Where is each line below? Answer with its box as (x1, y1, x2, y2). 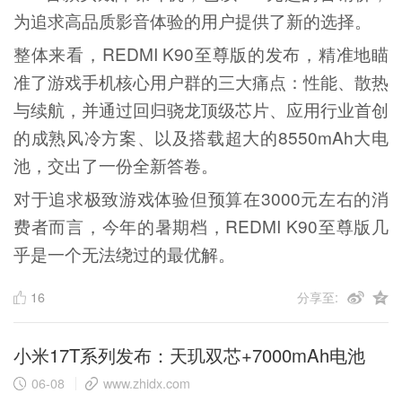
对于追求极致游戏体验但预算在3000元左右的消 (13, 185, 389, 210)
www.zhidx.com (103, 374, 191, 393)
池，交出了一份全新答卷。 (13, 152, 218, 177)
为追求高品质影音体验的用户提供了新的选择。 (13, 8, 371, 32)
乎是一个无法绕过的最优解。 (13, 240, 235, 266)
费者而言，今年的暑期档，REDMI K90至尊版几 (13, 213, 389, 238)
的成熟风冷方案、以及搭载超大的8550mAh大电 (13, 124, 389, 149)
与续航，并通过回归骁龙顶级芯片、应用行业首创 (13, 96, 389, 121)
